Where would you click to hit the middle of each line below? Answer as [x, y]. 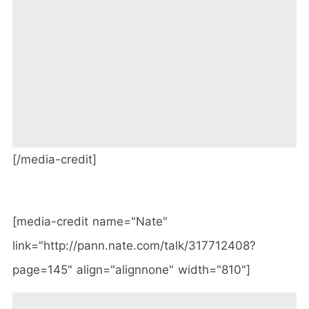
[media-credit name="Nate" [90, 221]
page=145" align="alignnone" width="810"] [131, 269]
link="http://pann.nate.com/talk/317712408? [134, 245]
